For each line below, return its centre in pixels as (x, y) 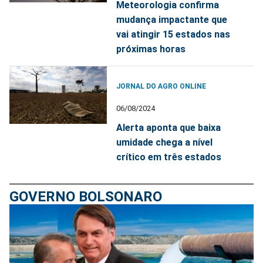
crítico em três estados (169, 157)
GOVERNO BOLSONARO (86, 196)
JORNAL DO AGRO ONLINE (161, 86)
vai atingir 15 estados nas (173, 34)
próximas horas (151, 49)
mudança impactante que (172, 19)
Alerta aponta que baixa (169, 127)
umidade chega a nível (165, 142)
